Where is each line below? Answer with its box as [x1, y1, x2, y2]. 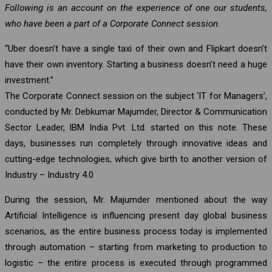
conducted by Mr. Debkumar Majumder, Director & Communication [5, 106, 267, 117]
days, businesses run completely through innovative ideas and [5, 137, 267, 149]
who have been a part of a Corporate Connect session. [5, 18, 220, 29]
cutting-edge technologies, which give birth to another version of [5, 153, 267, 165]
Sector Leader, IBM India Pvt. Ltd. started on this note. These [5, 121, 267, 133]
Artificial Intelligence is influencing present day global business [5, 209, 267, 221]
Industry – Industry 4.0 [5, 169, 93, 180]
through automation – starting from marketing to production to [5, 241, 267, 253]
